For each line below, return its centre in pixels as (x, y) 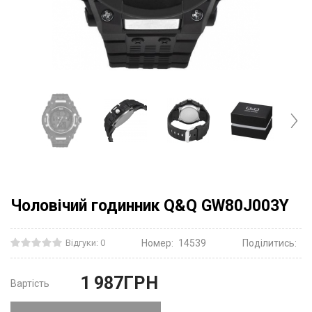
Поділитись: (270, 243)
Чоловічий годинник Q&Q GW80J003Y (150, 205)
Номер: (157, 243)
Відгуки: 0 (85, 243)
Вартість (30, 283)
